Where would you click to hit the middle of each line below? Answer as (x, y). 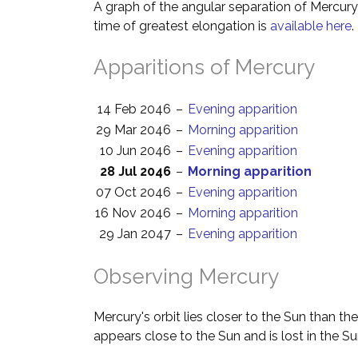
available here (311, 26)
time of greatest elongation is (182, 26)
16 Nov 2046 (133, 213)
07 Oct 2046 (133, 192)
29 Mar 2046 (133, 130)
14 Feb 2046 (134, 109)
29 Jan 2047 (135, 234)
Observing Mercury (186, 276)
